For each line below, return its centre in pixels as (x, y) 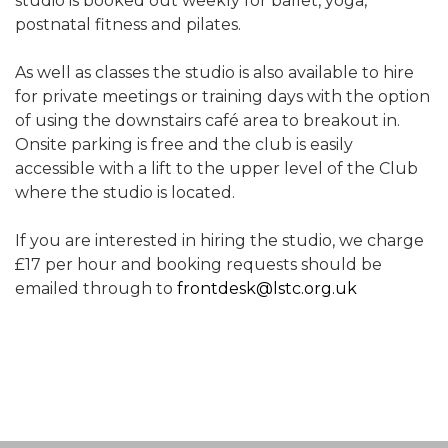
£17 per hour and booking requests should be (198, 264)
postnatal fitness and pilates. (128, 24)
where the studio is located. (125, 192)
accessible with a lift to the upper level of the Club (216, 168)
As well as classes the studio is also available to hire (214, 72)
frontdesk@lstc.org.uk (267, 288)
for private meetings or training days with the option (222, 96)
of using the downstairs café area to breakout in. (207, 120)
